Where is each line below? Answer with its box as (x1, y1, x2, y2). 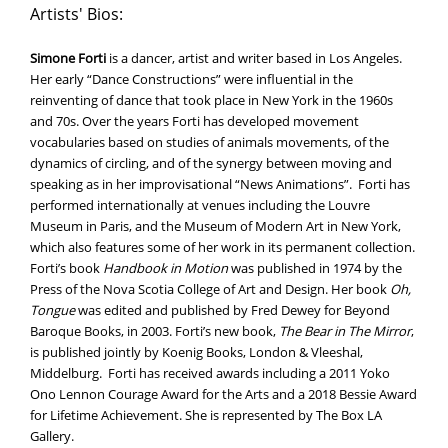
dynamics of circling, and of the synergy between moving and (30, 153, 392, 172)
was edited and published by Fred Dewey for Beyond (75, 300, 390, 319)
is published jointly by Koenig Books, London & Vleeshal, (30, 342, 363, 361)
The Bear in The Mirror (279, 321, 411, 340)
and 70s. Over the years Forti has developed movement (30, 111, 359, 130)
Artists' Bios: (30, 2, 123, 25)
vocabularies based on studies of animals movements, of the (30, 132, 389, 151)
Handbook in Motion (103, 258, 228, 277)
